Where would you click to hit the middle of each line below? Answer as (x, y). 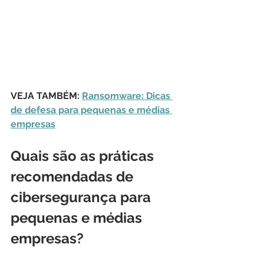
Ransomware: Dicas (127, 95)
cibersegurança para (82, 197)
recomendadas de (74, 176)
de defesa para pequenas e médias (91, 110)
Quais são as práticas (84, 156)
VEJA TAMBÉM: (46, 95)
